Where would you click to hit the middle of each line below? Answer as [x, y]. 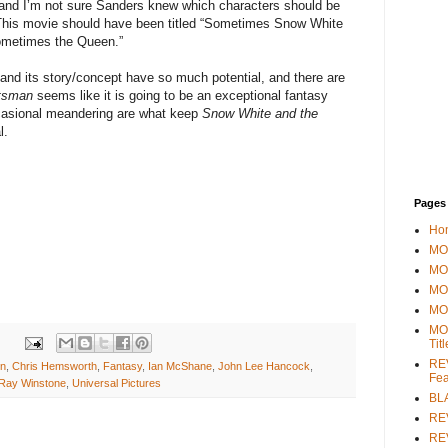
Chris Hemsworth [54, 366]
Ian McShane [180, 366]
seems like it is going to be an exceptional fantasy [180, 96]
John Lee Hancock [264, 366]
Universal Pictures [116, 383]
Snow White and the [260, 114]
